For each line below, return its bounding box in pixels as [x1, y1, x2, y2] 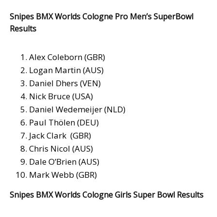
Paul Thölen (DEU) [29, 117, 99, 128]
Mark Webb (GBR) [29, 169, 97, 181]
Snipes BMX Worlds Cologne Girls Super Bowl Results [10, 189, 203, 201]
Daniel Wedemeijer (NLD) [29, 104, 125, 115]
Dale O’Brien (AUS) [29, 156, 99, 168]
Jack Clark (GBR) [29, 130, 91, 141]
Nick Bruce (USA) [29, 91, 93, 102]
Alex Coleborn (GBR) [29, 51, 105, 63]
